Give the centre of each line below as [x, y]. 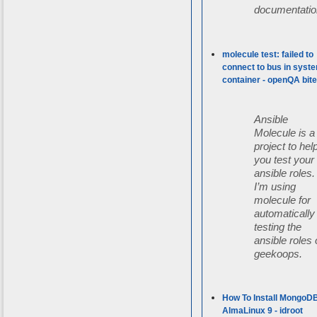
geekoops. [278, 253]
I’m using [275, 186]
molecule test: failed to [268, 54]
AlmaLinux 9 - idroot [263, 310]
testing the [278, 226]
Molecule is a [285, 132]
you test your [284, 159]
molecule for [283, 200]
